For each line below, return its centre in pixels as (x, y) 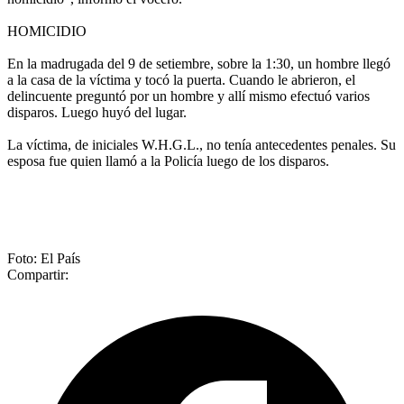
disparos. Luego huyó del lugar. (97, 112)
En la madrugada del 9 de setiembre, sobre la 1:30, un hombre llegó (199, 63)
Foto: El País (44, 258)
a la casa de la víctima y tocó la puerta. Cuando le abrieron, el (181, 79)
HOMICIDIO (47, 31)
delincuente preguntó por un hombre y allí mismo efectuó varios (188, 96)
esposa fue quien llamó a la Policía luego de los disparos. (168, 161)
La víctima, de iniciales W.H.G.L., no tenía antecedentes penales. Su (202, 144)
